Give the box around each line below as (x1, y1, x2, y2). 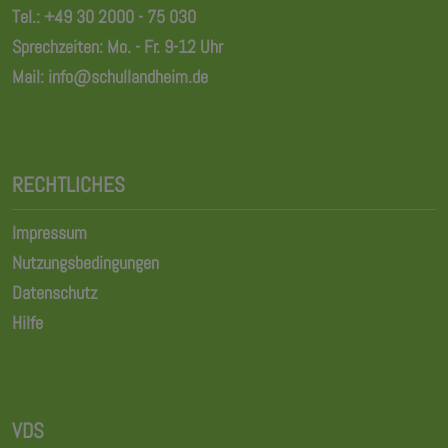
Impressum (12, 221, 87, 245)
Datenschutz (12, 281, 97, 305)
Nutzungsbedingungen (12, 251, 159, 275)
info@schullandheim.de (48, 65, 208, 89)
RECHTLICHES (12, 171, 125, 199)
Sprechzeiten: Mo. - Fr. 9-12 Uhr (12, 35, 223, 59)
